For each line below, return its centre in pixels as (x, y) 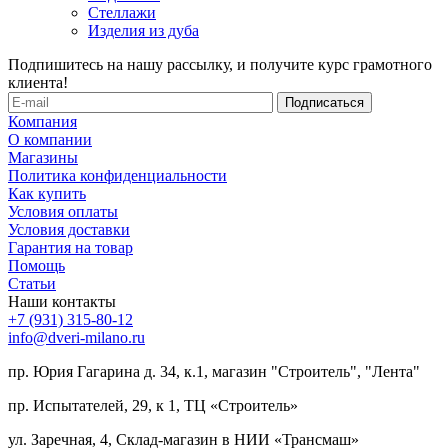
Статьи (32, 283)
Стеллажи (122, 12)
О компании (50, 139)
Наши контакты (62, 301)
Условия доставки (69, 229)
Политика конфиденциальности (117, 175)
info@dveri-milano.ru (76, 337)
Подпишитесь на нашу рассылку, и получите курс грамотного (220, 64)
